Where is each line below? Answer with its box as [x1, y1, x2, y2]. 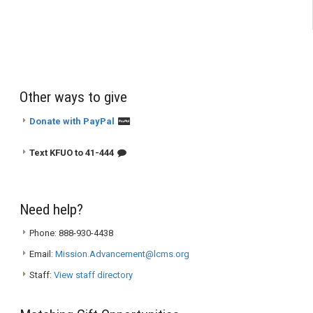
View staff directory [54, 269, 133, 280]
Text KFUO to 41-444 [29, 147, 114, 158]
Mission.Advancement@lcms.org [55, 248, 189, 259]
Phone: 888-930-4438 [29, 227, 113, 238]
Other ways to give [20, 89, 127, 106]
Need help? [20, 201, 83, 218]
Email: [29, 248, 55, 259]
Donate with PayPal [29, 115, 115, 126]
